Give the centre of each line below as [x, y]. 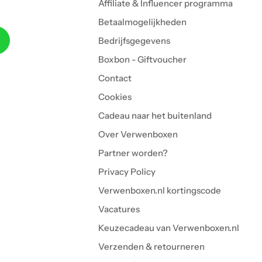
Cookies [115, 97]
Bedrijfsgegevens [135, 41]
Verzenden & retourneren [152, 247]
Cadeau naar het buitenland [155, 116]
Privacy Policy [127, 172]
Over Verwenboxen [138, 134]
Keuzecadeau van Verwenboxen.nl [169, 228]
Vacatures [119, 209]
